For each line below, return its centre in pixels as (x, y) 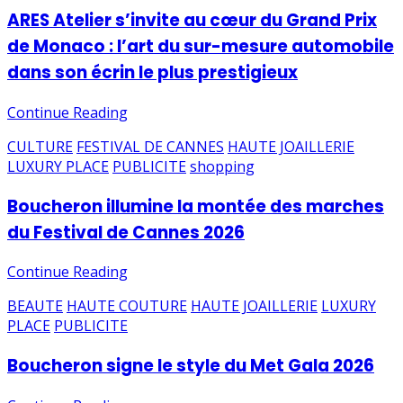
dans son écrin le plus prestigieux (152, 73)
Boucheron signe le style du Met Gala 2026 (191, 365)
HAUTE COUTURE (127, 306)
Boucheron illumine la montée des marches (196, 206)
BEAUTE (35, 306)
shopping (222, 166)
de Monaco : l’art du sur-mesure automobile (201, 47)
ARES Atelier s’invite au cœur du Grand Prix (192, 21)
